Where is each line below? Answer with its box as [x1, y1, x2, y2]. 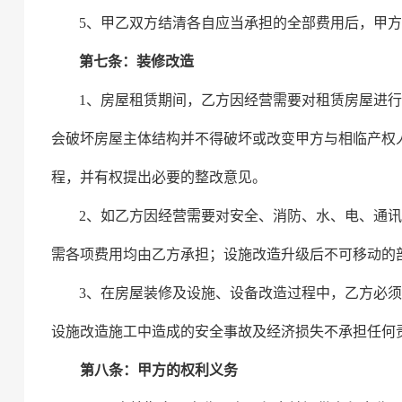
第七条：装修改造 [79, 54, 195, 69]
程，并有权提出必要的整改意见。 [51, 170, 267, 185]
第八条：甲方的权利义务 [80, 363, 239, 378]
